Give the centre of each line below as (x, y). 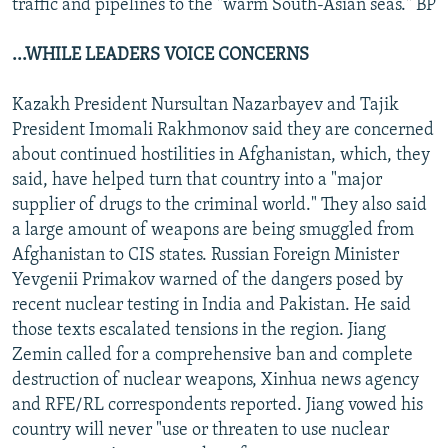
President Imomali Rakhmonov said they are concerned (223, 130)
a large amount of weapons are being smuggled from (213, 230)
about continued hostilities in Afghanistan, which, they (221, 155)
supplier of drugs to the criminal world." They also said (219, 205)
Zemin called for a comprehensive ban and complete (212, 355)
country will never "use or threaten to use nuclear (200, 430)
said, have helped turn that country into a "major (197, 180)
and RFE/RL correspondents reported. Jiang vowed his (217, 405)
